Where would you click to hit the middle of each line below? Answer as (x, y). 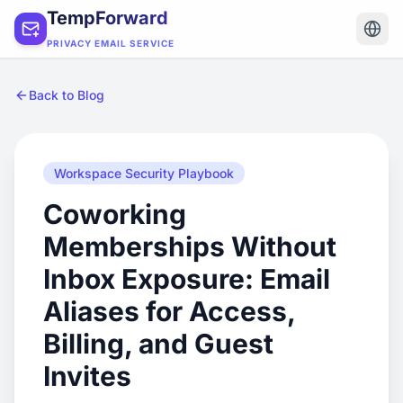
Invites (87, 376)
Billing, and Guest (158, 344)
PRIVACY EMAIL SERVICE (111, 43)
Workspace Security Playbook (144, 173)
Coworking (115, 214)
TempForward (107, 18)
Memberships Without (190, 246)
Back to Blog (67, 95)
